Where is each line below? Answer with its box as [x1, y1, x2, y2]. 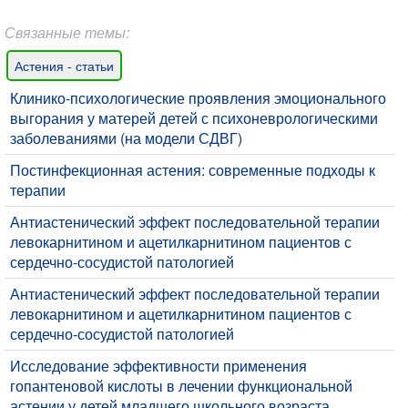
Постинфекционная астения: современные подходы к [10, 158, 375, 180]
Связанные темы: [5, 21, 129, 43]
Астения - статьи [15, 56, 114, 75]
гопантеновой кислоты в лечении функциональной [10, 374, 352, 396]
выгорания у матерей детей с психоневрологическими [10, 107, 378, 128]
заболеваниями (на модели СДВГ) [10, 127, 242, 148]
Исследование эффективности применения [10, 354, 307, 376]
